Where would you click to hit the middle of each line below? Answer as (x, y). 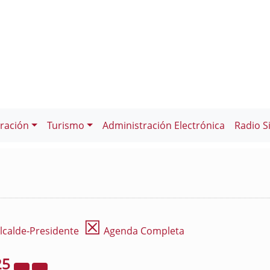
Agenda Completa (143, 231)
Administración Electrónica (163, 125)
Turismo (65, 125)
